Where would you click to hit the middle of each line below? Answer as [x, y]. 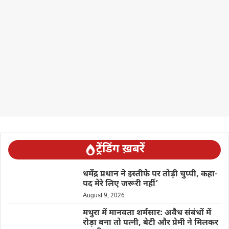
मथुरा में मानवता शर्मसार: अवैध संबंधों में [147, 213]
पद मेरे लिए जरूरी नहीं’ [120, 184]
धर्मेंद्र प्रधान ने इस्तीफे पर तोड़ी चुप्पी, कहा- [150, 174]
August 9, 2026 [104, 196]
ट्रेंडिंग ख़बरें [120, 149]
